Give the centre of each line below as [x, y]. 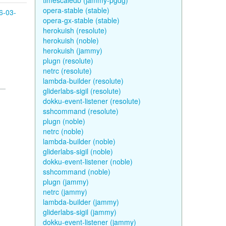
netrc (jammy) [65, 192]
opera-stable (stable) [76, 10]
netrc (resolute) [67, 71]
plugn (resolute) [68, 61]
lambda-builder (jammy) [81, 202]
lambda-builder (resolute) [83, 81]
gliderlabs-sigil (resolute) [82, 91]
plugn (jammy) [66, 182]
